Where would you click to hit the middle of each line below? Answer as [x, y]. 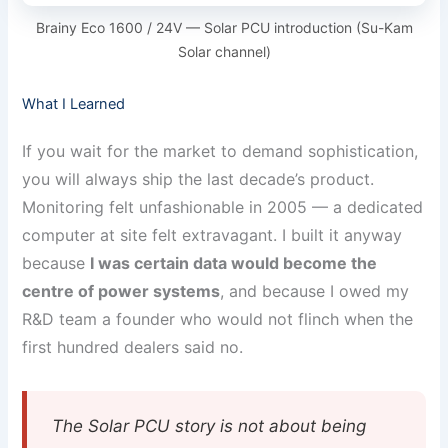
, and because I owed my [315, 291]
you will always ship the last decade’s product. [198, 179]
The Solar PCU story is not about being [209, 426]
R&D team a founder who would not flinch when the [218, 319]
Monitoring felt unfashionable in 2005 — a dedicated [223, 207]
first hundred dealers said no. [133, 347]
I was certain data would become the [234, 263]
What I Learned [74, 103]
